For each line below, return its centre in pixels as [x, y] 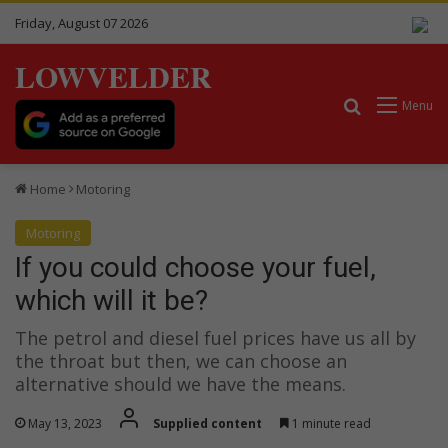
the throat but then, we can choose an [181, 360]
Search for [401, 104]
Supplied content [207, 423]
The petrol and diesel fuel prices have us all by [215, 337]
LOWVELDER [113, 76]
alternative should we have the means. [183, 383]
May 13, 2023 [65, 423]
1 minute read [330, 423]
